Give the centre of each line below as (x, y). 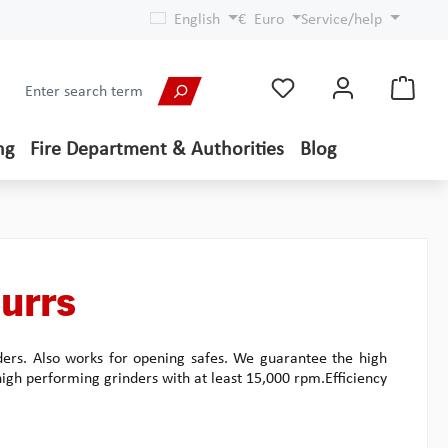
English (196, 20)
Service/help (342, 20)
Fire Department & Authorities (156, 150)
